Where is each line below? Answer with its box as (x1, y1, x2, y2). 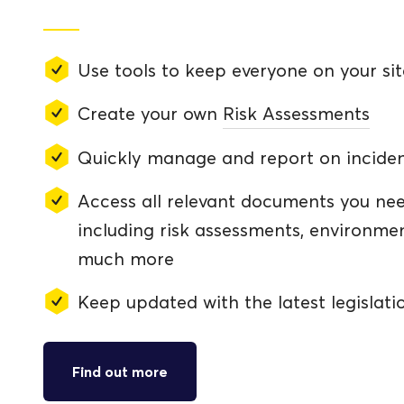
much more (78, 248, 174, 271)
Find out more (72, 363, 168, 381)
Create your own (78, 103, 223, 125)
